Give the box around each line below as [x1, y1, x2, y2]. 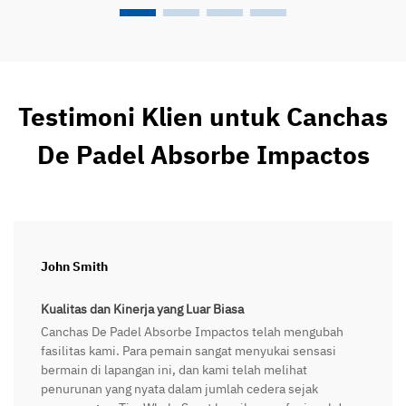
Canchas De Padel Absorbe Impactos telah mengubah [41, 323, 343, 340]
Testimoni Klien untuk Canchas [18, 99, 388, 133]
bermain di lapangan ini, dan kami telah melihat [41, 361, 307, 378]
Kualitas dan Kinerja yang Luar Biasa [41, 300, 244, 317]
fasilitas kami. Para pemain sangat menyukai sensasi [41, 342, 336, 359]
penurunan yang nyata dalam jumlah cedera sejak [41, 380, 318, 397]
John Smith [41, 257, 108, 275]
